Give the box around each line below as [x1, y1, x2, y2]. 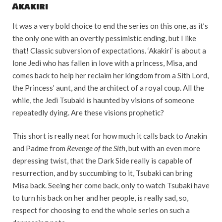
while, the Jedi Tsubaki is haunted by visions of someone [12, 95, 194, 105]
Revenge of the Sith [67, 144, 125, 153]
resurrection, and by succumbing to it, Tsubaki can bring [12, 168, 193, 178]
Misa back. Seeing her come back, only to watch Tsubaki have [12, 181, 210, 190]
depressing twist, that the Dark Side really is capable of [12, 156, 192, 166]
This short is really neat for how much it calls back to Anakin [12, 131, 207, 141]
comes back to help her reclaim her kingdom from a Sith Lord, [12, 70, 209, 80]
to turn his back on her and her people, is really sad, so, [12, 193, 188, 203]
